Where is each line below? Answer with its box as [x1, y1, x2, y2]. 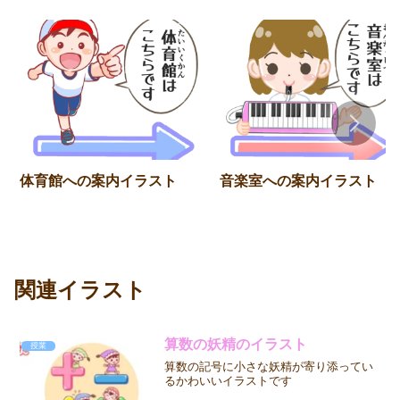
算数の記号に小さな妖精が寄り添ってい [163, 359, 373, 373]
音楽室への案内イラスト [220, 173, 377, 189]
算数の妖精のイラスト [163, 337, 307, 353]
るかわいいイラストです [163, 373, 292, 387]
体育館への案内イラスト [20, 173, 177, 189]
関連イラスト [14, 278, 146, 303]
